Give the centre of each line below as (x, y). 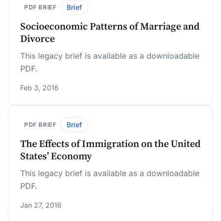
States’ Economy (56, 157)
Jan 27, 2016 (41, 205)
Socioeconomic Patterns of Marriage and (110, 27)
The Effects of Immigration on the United (110, 144)
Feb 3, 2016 (39, 88)
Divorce (37, 39)
